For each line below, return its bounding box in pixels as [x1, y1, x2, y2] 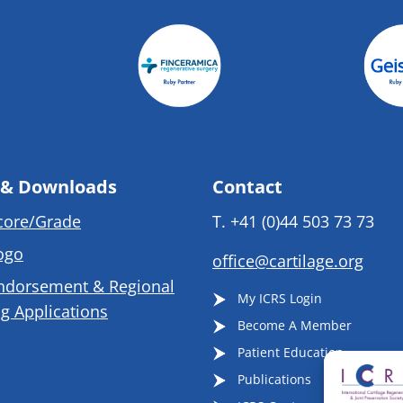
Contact [212, 174, 282, 199]
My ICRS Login [234, 289, 322, 307]
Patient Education [234, 343, 344, 361]
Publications [234, 370, 311, 388]
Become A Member [234, 316, 352, 334]
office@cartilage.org [212, 249, 363, 272]
